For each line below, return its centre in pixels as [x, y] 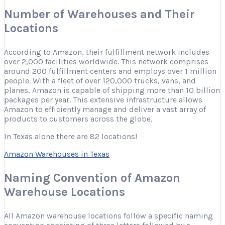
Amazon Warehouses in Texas [57, 154]
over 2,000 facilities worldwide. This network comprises [106, 61]
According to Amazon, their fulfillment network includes [107, 52]
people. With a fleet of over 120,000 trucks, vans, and [100, 80]
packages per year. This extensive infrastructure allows [103, 99]
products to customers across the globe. [78, 119]
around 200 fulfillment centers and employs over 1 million [110, 71]
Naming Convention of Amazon [92, 178]
